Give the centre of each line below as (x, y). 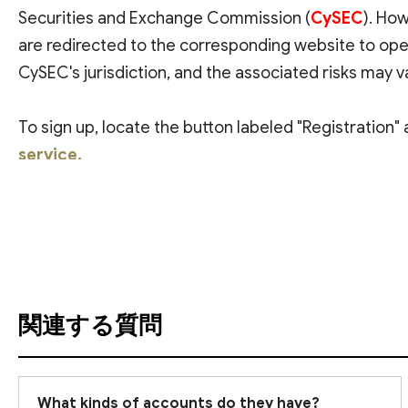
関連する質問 (90, 325)
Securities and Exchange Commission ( (164, 18)
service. (50, 154)
